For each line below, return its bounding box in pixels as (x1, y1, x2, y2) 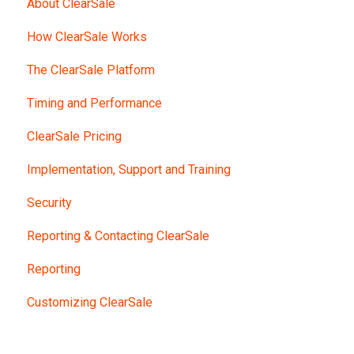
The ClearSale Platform (27, 62, 155, 77)
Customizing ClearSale (27, 294, 153, 310)
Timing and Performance (27, 95, 162, 111)
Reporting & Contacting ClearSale (27, 228, 209, 243)
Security (27, 194, 72, 210)
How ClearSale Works (27, 28, 147, 44)
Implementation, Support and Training (27, 161, 231, 177)
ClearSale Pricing (27, 128, 122, 144)
